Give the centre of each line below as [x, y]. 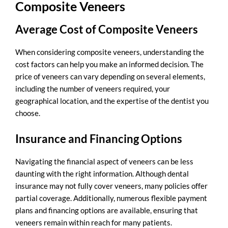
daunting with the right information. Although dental [102, 173]
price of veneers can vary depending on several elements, [110, 77]
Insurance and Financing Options [99, 138]
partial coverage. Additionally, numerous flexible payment [111, 198]
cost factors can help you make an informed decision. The [109, 64]
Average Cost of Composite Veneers [107, 30]
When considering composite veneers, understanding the [110, 52]
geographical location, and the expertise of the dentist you [112, 101]
